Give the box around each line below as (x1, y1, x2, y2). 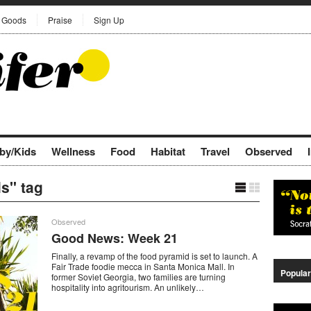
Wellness (51, 144, 95, 159)
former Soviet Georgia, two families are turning (51, 271, 226, 283)
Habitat (151, 144, 185, 159)
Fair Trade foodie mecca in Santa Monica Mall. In (51, 260, 235, 272)
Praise (48, 14, 72, 26)
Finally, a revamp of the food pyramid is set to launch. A (51, 250, 258, 262)
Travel (201, 144, 230, 159)
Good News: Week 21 (51, 229, 178, 247)
